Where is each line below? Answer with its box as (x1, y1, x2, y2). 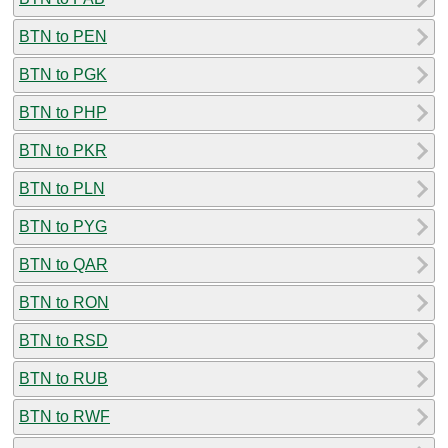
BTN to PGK (19, 65, 107, 83)
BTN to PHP (19, 103, 107, 121)
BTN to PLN (19, 179, 105, 197)
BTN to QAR (19, 255, 108, 273)
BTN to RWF (19, 407, 110, 425)
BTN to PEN (19, 27, 107, 45)
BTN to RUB (19, 369, 108, 387)
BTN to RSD (19, 331, 108, 349)
